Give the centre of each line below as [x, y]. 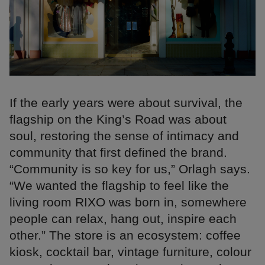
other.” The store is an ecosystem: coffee [125, 235]
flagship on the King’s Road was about [118, 119]
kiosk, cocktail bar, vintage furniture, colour [130, 251]
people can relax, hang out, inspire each [123, 218]
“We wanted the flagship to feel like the [119, 185]
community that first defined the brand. [118, 152]
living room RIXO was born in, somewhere [128, 202]
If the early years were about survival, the [126, 102]
